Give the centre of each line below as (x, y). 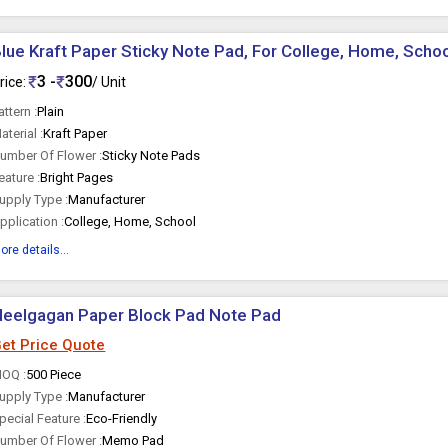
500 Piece (54, 374)
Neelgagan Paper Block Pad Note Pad (180, 315)
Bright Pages (77, 177)
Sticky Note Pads (151, 155)
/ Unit (109, 81)
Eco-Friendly (122, 418)
